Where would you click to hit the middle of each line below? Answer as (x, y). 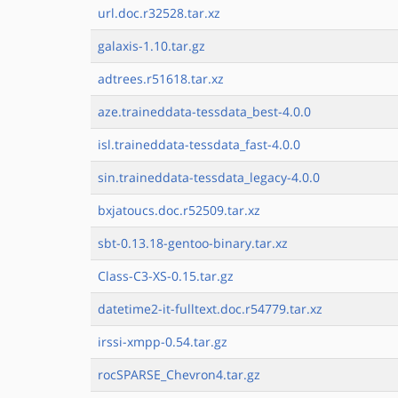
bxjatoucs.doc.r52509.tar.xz (179, 210)
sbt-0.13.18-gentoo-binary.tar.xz (193, 243)
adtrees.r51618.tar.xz (161, 79)
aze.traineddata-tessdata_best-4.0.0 (204, 111)
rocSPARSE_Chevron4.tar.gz (179, 374)
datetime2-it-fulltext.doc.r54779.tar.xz (210, 309)
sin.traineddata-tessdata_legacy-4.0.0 (209, 177)
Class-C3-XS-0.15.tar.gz (166, 276)
